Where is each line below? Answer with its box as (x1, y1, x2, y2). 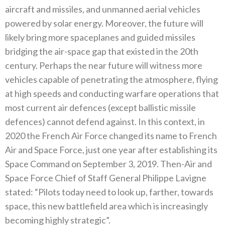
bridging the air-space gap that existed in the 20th (5, 46, 198, 57)
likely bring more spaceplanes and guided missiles (5, 32, 195, 43)
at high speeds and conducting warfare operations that (5, 88, 219, 99)
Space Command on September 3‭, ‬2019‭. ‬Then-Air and (5, 158, 212, 170)
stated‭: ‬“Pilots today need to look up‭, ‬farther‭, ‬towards (5, 186, 213, 198)
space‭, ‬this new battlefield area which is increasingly (5, 200, 208, 212)
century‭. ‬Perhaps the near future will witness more (5, 60, 202, 71)
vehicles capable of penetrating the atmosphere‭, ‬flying (5, 74, 218, 85)
